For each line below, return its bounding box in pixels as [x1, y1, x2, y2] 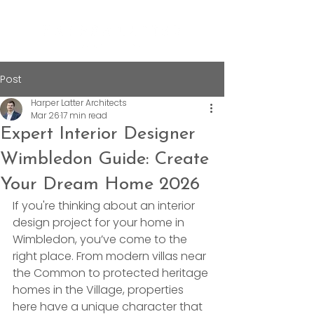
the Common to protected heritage [13, 265, 211, 281]
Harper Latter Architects [31, 97, 127, 109]
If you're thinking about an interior [13, 198, 198, 214]
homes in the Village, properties [13, 282, 186, 298]
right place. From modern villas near [13, 248, 209, 264]
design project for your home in [13, 214, 187, 231]
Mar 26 [31, 109, 60, 121]
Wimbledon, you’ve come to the [13, 231, 190, 247]
